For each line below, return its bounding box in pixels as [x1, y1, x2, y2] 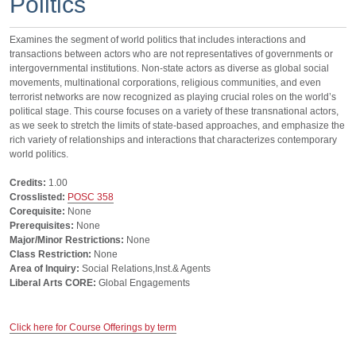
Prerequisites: [10, 220, 74, 231]
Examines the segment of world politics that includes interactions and [10, 34, 306, 45]
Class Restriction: [10, 249, 91, 260]
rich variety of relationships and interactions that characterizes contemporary [10, 134, 337, 145]
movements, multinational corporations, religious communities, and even [10, 77, 321, 88]
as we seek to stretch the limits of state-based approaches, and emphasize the [10, 120, 345, 131]
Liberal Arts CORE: [10, 277, 96, 288]
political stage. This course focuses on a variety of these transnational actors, [10, 106, 339, 117]
